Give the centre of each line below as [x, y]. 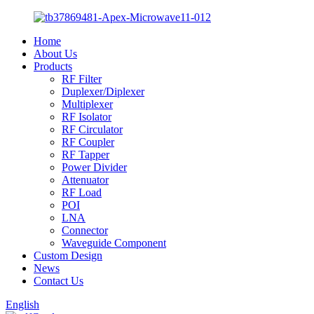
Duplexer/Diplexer [103, 91]
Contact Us [59, 281]
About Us [55, 54]
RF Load [82, 192]
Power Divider [94, 167]
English [22, 305]
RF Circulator [92, 129]
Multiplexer [87, 104]
